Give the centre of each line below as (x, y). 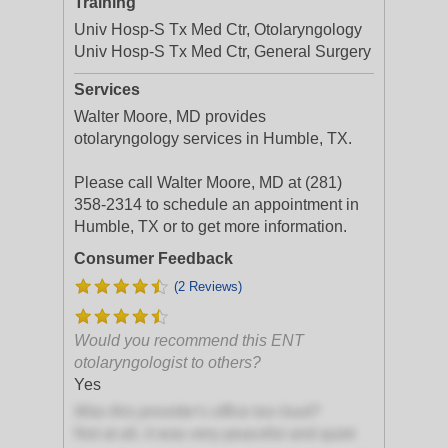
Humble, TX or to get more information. (210, 226)
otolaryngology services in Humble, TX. (213, 138)
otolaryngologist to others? (167, 362)
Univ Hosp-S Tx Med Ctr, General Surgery (222, 51)
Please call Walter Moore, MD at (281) (208, 182)
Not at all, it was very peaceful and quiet (214, 433)
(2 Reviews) (208, 286)
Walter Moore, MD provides (170, 116)
